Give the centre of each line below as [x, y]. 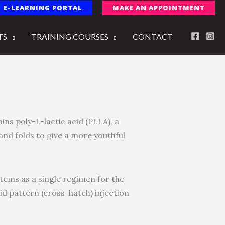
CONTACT [153, 36]
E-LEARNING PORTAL [43, 7]
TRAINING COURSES [70, 36]
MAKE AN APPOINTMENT [159, 7]
